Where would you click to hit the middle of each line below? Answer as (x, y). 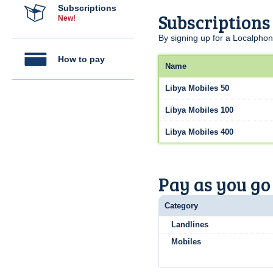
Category (181, 206)
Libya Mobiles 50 (197, 88)
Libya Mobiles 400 (199, 132)
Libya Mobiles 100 (199, 110)
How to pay (81, 59)
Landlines (190, 225)
